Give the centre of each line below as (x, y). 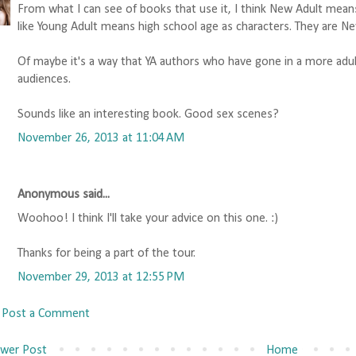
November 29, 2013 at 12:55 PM (101, 278)
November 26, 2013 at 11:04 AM (101, 139)
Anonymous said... (64, 195)
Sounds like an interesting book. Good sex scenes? (148, 115)
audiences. (44, 80)
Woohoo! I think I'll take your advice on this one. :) (148, 219)
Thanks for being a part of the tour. (106, 254)
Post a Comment (46, 314)
